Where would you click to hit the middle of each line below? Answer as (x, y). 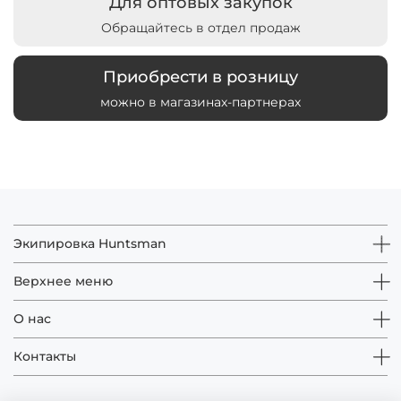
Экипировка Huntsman (90, 244)
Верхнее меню (63, 282)
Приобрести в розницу (200, 76)
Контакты (45, 357)
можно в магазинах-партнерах (200, 102)
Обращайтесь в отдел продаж (200, 27)
